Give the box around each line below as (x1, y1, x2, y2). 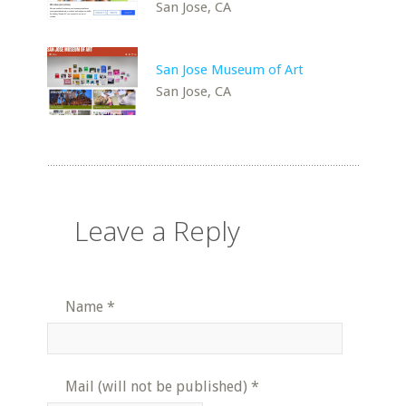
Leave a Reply (74, 211, 241, 249)
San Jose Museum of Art (156, 61, 304, 78)
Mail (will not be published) (65, 377, 248, 395)
